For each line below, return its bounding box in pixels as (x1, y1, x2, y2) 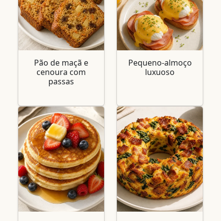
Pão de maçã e (34, 57, 88, 68)
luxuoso (145, 66, 175, 77)
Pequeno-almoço (128, 57, 192, 68)
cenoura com (37, 66, 86, 77)
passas (48, 75, 74, 87)
